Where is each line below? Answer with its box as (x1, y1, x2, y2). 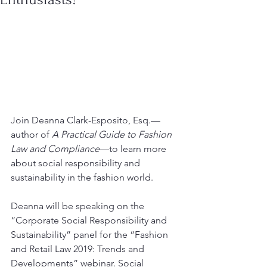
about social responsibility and (11, 157, 142, 169)
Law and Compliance (11, 142, 100, 154)
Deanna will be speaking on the (11, 200, 147, 212)
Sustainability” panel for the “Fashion (11, 228, 170, 240)
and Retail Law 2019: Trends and (11, 243, 147, 254)
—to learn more (100, 142, 169, 154)
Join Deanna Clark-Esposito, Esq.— (11, 114, 160, 126)
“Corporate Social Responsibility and (11, 214, 169, 226)
